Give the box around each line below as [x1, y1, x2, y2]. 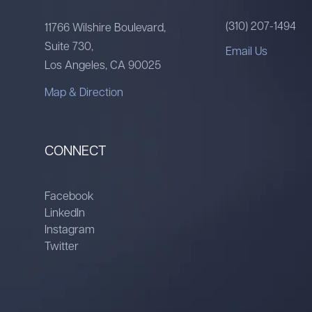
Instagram [45, 221, 95, 236]
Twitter [45, 238, 79, 253]
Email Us [225, 43, 267, 58]
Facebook [45, 188, 94, 203]
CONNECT [45, 141, 107, 159]
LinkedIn [45, 205, 85, 219]
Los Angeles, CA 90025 [45, 57, 161, 72]
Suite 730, [45, 38, 93, 53]
